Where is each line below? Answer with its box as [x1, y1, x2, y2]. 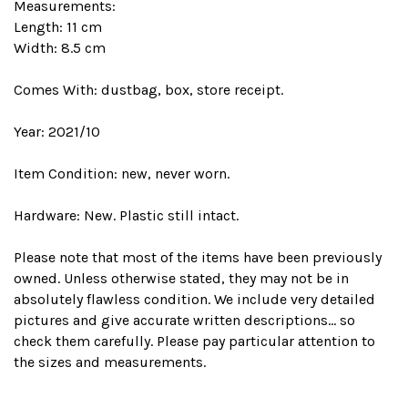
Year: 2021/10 [14, 122, 100, 140]
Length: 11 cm [14, 17, 102, 36]
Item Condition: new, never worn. [14, 164, 229, 182]
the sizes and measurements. [14, 352, 206, 371]
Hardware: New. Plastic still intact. [14, 206, 239, 224]
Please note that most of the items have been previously [14, 248, 382, 266]
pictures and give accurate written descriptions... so [14, 311, 355, 329]
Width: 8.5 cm [14, 38, 106, 56]
